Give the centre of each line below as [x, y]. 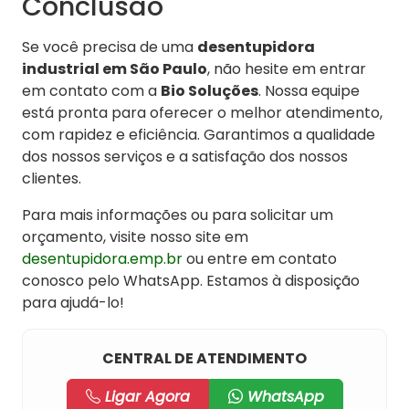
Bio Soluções [210, 91]
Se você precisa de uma [110, 47]
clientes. [52, 179]
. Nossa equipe [309, 91]
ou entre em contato [260, 259]
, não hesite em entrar [287, 69]
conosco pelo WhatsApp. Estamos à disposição [191, 281]
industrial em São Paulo [115, 69]
